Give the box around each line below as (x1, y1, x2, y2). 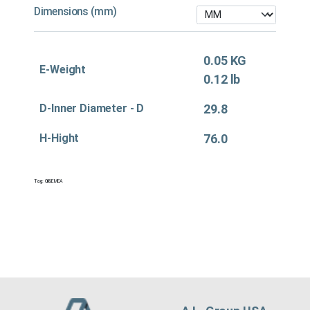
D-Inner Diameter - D (39, 102, 145, 116)
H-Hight (39, 131, 80, 145)
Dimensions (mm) (34, 4, 117, 18)
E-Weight (39, 63, 86, 77)
